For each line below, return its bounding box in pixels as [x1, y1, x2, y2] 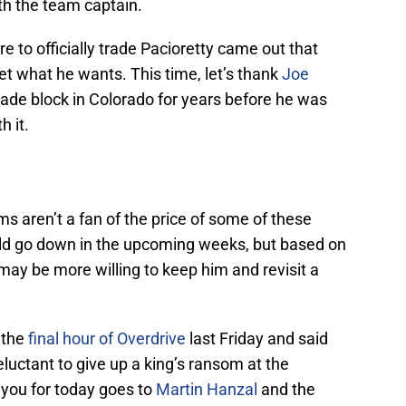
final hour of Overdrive [28, 329, 189, 349]
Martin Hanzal [156, 380, 257, 400]
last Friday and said [189, 329, 328, 349]
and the [257, 380, 315, 400]
